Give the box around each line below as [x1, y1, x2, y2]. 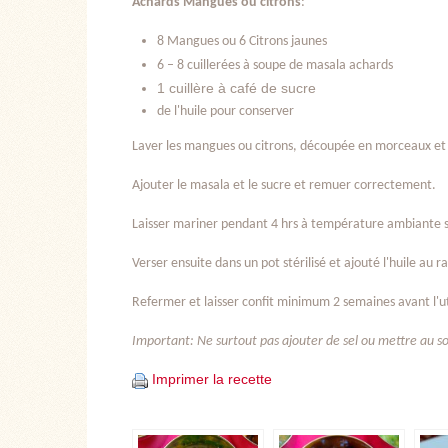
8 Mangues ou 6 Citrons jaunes [157, 34, 327, 50]
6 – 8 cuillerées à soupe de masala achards [157, 58, 393, 74]
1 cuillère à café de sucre [157, 80, 316, 97]
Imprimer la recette [152, 371, 272, 388]
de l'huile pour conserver [157, 104, 294, 120]
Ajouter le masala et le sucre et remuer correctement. [132, 178, 436, 194]
